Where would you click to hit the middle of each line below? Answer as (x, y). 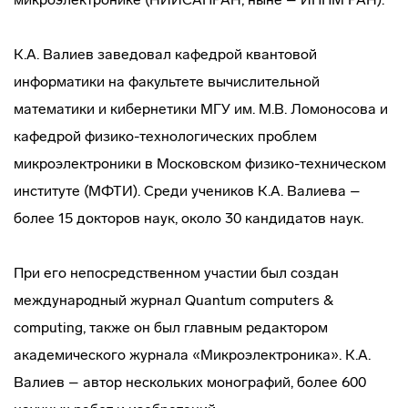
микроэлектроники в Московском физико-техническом (200, 163)
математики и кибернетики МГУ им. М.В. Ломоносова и (201, 109)
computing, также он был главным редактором (171, 327)
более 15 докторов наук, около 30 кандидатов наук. (189, 218)
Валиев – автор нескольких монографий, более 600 (190, 382)
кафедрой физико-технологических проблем (165, 136)
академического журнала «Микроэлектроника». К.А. (192, 355)
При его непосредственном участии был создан (176, 273)
